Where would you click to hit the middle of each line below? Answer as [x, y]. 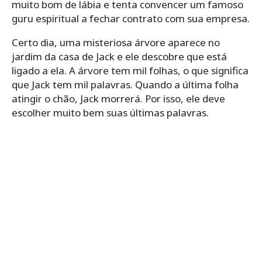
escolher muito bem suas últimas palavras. [110, 112]
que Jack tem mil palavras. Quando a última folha [125, 84]
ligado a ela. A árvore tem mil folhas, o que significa [130, 70]
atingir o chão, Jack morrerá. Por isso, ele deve [118, 98]
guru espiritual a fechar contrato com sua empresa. [131, 18]
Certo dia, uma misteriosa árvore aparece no [116, 42]
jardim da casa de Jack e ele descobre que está [119, 56]
